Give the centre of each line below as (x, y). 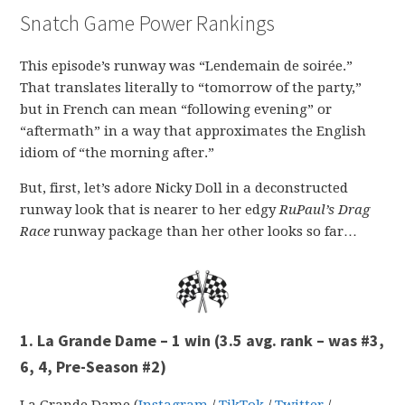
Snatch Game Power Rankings (148, 24)
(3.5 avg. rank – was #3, (300, 341)
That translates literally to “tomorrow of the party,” (191, 88)
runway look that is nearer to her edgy (150, 210)
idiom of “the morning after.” (118, 153)
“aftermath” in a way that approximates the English (193, 132)
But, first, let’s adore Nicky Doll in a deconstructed (184, 188)
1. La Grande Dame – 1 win (118, 341)
